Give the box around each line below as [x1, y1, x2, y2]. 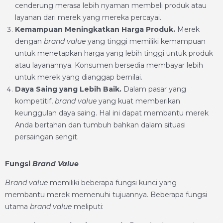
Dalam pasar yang [123, 85, 186, 94]
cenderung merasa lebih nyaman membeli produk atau [15, 1, 207, 10]
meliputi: [74, 202, 104, 211]
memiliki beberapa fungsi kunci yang [48, 178, 177, 187]
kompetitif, [15, 97, 55, 106]
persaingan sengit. [15, 132, 79, 141]
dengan [15, 37, 44, 46]
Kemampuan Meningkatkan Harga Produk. [15, 25, 177, 34]
